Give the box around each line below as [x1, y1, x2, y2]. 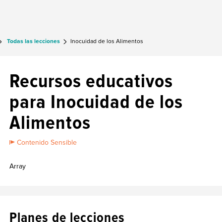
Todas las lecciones [5, 38, 61, 45]
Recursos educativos [9, 69, 173, 93]
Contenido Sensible [17, 138, 77, 147]
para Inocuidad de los [9, 90, 183, 114]
